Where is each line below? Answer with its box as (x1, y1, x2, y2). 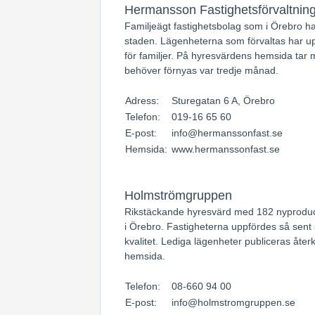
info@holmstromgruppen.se (172, 297, 295, 308)
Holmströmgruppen (124, 188, 232, 202)
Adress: (125, 95, 162, 106)
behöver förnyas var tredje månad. (124, 65, 278, 76)
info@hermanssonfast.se (172, 127, 283, 139)
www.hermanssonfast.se (172, 143, 280, 155)
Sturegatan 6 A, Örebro (172, 95, 275, 106)
